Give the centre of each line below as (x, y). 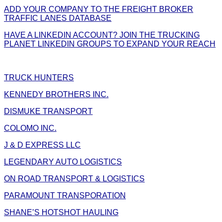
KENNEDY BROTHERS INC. (56, 94)
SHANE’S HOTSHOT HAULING (61, 212)
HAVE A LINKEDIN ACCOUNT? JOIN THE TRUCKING (102, 35)
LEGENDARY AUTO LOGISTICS (63, 162)
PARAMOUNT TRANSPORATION (65, 195)
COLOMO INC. (30, 128)
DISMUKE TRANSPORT (48, 111)
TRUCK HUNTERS (39, 77)
